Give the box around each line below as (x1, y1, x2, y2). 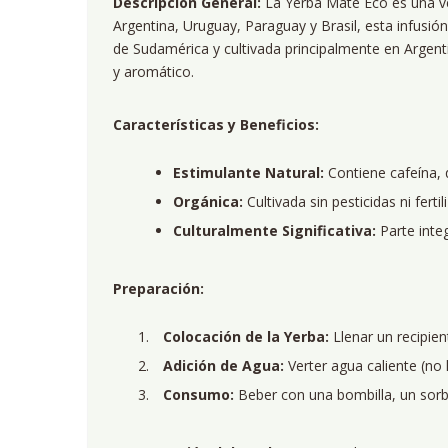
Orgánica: (173, 192, 243, 211)
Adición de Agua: (163, 356, 284, 375)
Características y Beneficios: (113, 115, 319, 134)
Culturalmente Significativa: (173, 221, 376, 240)
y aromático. (113, 62, 194, 81)
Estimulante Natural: (173, 163, 324, 182)
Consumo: (163, 385, 234, 404)
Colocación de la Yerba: (163, 327, 329, 346)
